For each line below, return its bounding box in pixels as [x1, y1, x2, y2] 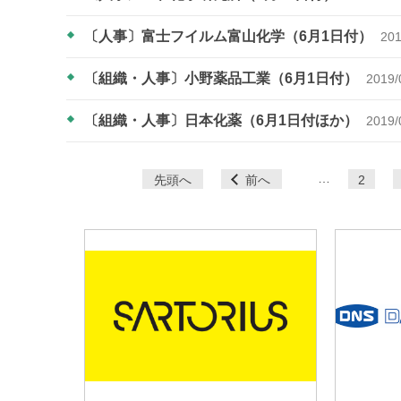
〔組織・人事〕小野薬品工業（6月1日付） [84, 70, 362, 86]
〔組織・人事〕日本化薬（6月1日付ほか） [84, 112, 362, 128]
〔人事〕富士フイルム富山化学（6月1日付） [84, 28, 376, 44]
